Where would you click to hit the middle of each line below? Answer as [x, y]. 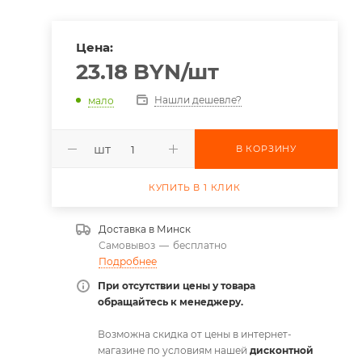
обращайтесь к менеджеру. [170, 302]
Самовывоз [126, 245]
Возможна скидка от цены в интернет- [194, 334]
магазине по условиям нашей [173, 350]
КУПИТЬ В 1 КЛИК [194, 187]
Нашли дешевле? [198, 100]
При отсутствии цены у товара [176, 286]
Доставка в [127, 229]
